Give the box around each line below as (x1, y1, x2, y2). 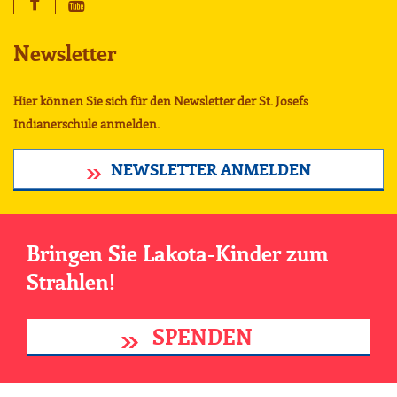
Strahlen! (27, 273, 115, 295)
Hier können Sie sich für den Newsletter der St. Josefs (13, 96, 308, 109)
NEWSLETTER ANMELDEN (110, 163, 311, 180)
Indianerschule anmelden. (13, 119, 160, 132)
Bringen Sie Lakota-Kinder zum (27, 245, 328, 267)
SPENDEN (146, 328, 253, 350)
